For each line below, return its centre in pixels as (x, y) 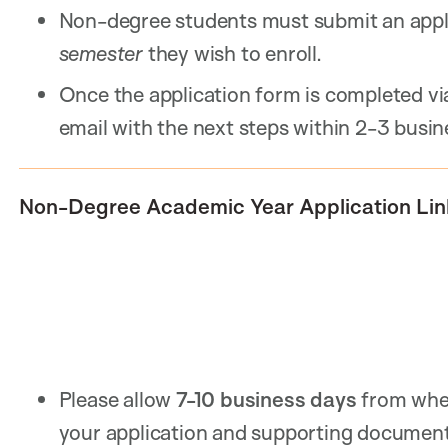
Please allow (117, 398)
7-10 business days (266, 398)
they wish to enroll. (234, 52)
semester (103, 52)
